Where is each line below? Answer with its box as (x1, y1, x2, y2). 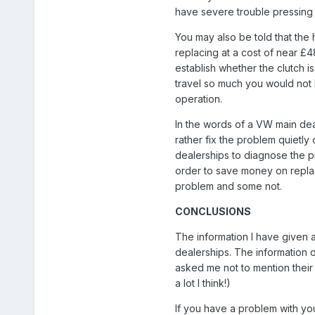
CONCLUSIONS (174, 205, 251, 217)
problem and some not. (174, 179, 282, 192)
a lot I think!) (174, 276, 231, 289)
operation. (174, 92, 222, 105)
